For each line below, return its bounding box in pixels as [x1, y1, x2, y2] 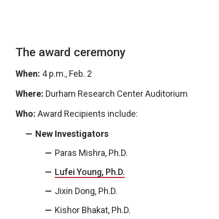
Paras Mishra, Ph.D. [55, 148, 128, 158]
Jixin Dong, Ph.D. [55, 186, 117, 197]
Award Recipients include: [36, 109, 138, 119]
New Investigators [35, 129, 109, 139]
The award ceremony [16, 45, 126, 60]
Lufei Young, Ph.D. [55, 167, 125, 177]
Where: [16, 88, 44, 99]
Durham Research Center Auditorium [44, 88, 188, 99]
